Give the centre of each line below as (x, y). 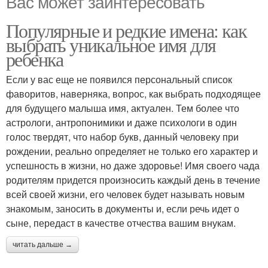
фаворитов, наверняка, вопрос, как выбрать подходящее (133, 94)
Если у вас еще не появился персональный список (119, 79)
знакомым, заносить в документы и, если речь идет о (123, 208)
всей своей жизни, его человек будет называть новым (125, 194)
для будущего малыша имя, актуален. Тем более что (123, 108)
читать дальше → (42, 245)
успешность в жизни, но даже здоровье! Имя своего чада (133, 165)
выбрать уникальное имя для (111, 45)
